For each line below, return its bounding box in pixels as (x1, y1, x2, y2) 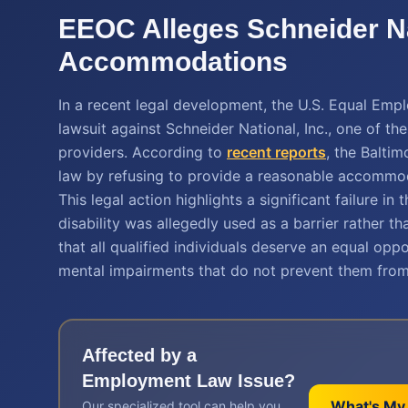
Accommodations (58, 46, 288, 76)
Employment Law (82, 371, 232, 391)
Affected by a (82, 345, 197, 365)
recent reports (227, 143, 326, 161)
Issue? (232, 371, 295, 391)
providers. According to (58, 143, 227, 161)
